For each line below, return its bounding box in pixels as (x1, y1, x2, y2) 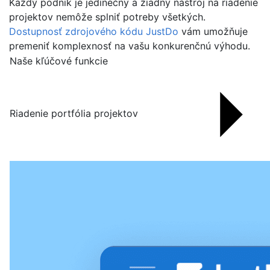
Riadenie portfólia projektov (10, 107, 141, 120)
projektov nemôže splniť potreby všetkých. (9, 11, 206, 23)
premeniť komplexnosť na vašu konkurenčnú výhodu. (9, 40, 250, 52)
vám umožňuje (178, 25, 248, 37)
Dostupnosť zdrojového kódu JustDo (9, 25, 178, 37)
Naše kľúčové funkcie (10, 55, 108, 67)
